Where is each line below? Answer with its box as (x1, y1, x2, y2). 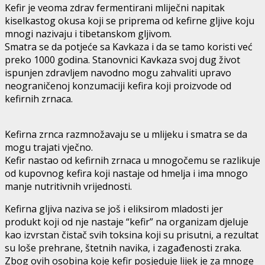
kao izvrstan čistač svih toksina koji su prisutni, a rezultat (5, 228, 258, 241)
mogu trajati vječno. (5, 140, 93, 154)
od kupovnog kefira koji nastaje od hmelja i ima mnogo (5, 166, 248, 180)
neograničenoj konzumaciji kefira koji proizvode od (5, 79, 231, 92)
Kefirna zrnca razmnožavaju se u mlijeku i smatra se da (5, 127, 247, 141)
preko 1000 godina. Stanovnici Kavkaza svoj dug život (5, 53, 240, 66)
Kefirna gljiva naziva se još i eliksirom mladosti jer (5, 202, 223, 215)
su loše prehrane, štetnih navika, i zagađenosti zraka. (5, 241, 241, 254)
